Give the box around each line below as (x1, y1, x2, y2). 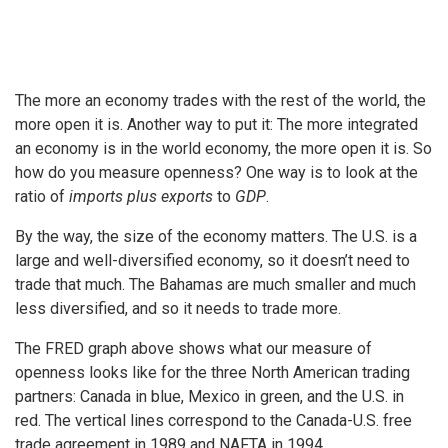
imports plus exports (69, 187, 213, 207)
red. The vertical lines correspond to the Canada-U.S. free (15, 411, 412, 431)
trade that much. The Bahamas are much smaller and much (15, 275, 416, 295)
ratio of (15, 187, 69, 207)
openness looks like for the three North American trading (15, 363, 410, 383)
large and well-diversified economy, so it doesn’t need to (15, 251, 410, 271)
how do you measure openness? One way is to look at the (15, 163, 418, 183)
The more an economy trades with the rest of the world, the (15, 91, 426, 111)
